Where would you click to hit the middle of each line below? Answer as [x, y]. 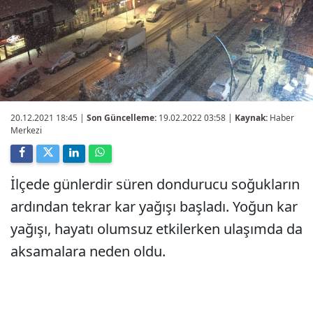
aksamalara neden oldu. [88, 251]
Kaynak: [251, 118]
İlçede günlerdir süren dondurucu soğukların [155, 184]
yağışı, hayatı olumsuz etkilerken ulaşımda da [156, 229]
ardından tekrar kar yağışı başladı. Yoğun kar [154, 206]
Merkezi [26, 130]
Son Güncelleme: [122, 118]
